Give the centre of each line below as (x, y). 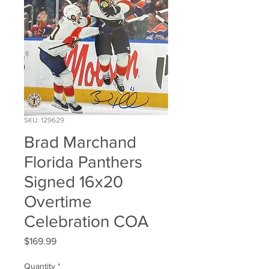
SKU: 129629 (44, 120)
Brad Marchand (80, 142)
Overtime (58, 202)
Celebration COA (86, 222)
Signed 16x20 (74, 182)
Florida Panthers (83, 162)
